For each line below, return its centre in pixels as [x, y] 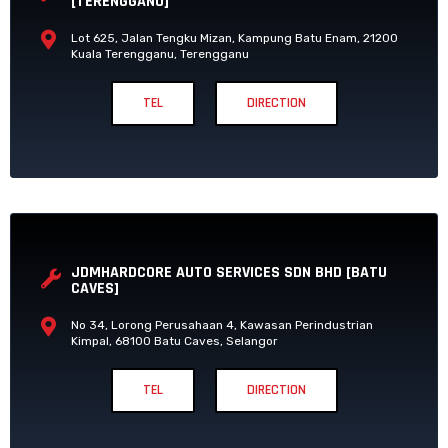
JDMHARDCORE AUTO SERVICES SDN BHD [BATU [229, 272]
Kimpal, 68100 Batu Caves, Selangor [174, 340]
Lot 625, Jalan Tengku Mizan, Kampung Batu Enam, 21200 [234, 37]
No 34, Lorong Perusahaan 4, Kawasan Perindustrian [222, 324]
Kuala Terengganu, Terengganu [160, 53]
